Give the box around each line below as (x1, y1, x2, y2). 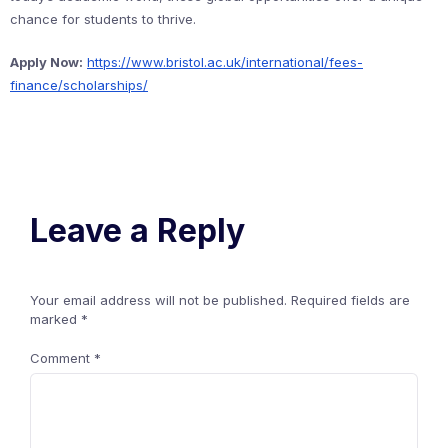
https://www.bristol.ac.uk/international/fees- (87, 54, 363, 70)
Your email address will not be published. (30, 292, 287, 308)
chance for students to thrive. (10, 11, 196, 27)
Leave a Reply (30, 211, 245, 250)
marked (30, 311, 81, 327)
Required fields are (291, 292, 410, 308)
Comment (30, 350, 94, 366)
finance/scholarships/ (10, 77, 148, 93)
